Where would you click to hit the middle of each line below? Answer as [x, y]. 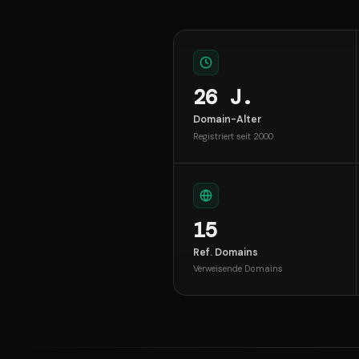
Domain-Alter [228, 120]
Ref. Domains [226, 252]
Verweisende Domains [238, 269]
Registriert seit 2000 [233, 136]
